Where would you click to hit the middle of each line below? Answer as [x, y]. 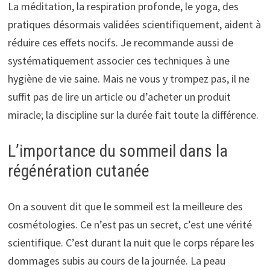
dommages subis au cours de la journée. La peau [116, 260]
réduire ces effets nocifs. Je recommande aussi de [120, 42]
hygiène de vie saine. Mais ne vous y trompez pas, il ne [128, 78]
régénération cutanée [78, 171]
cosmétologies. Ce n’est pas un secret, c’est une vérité [130, 224]
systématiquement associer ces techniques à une [118, 60]
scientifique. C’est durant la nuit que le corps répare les [131, 242]
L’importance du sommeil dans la [118, 151]
